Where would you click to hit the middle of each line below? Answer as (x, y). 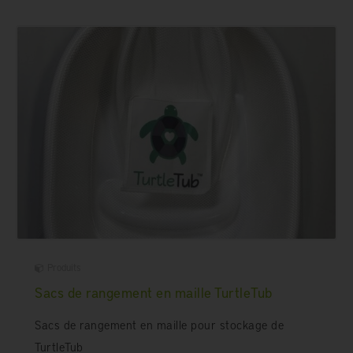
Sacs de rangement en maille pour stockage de (159, 325)
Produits (64, 268)
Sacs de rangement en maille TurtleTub (154, 293)
